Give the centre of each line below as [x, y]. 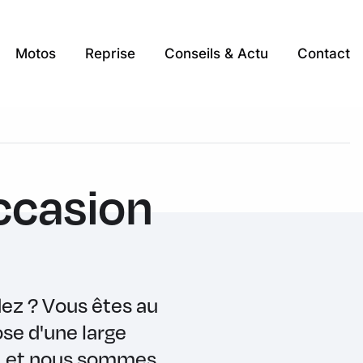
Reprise [110, 53]
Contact [324, 53]
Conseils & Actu [216, 53]
